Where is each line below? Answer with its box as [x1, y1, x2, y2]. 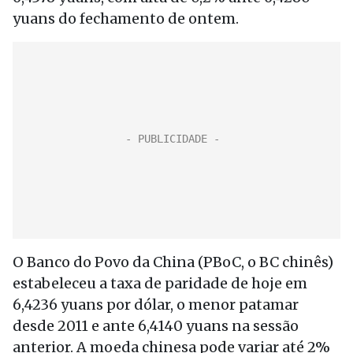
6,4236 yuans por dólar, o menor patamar [13, 295, 299, 314]
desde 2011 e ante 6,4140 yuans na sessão [13, 317, 299, 335]
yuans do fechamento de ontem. [13, 9, 239, 28]
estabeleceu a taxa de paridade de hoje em [13, 274, 307, 292]
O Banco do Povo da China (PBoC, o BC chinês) [13, 253, 333, 271]
